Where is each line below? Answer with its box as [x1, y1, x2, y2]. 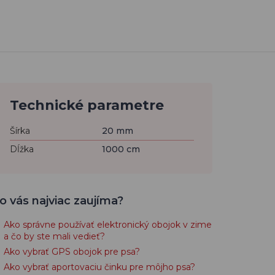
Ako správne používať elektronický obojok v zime [4, 219, 212, 230]
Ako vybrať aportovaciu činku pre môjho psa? [4, 261, 195, 273]
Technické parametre [10, 97, 164, 114]
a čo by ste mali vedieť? [4, 231, 105, 242]
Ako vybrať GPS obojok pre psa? [4, 246, 140, 257]
